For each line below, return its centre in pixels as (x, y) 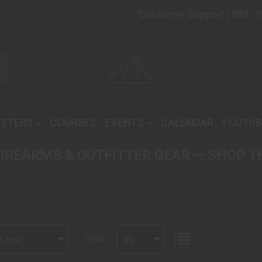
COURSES (73, 123)
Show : (98, 239)
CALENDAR (187, 123)
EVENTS (125, 123)
